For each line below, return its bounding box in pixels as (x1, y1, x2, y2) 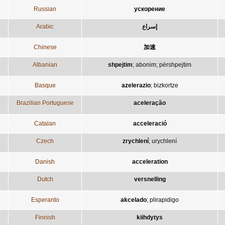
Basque (34, 81, 56, 89)
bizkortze (153, 81, 178, 89)
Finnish (35, 213, 55, 221)
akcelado (121, 196, 147, 203)
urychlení (152, 137, 177, 145)
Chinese (33, 43, 57, 51)
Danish (35, 158, 55, 165)
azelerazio (121, 81, 151, 89)
